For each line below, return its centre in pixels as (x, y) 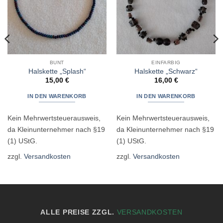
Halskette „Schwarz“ (166, 71)
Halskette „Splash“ (57, 71)
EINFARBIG (166, 62)
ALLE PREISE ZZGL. (79, 213)
